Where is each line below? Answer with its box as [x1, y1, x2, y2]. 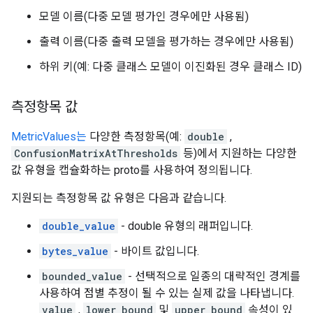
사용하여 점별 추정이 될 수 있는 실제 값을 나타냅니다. [39, 286, 294, 300]
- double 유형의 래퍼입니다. [118, 219, 253, 233]
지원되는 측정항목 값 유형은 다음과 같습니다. [11, 191, 226, 205]
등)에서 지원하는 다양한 [180, 147, 297, 160]
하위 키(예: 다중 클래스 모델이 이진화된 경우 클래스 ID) [39, 60, 302, 73]
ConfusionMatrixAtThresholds [14, 147, 177, 160]
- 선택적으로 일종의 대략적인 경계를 [125, 270, 300, 283]
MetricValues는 [11, 130, 87, 143]
